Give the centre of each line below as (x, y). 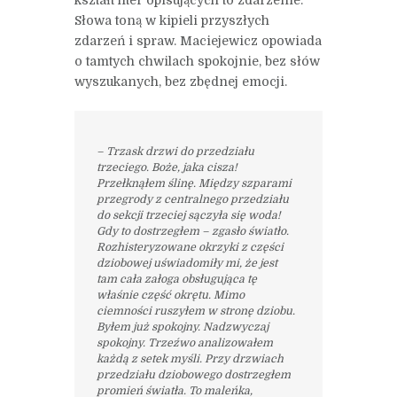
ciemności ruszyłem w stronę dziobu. (195, 311)
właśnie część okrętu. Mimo (170, 296)
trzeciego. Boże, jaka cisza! (166, 168)
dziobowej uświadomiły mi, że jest (187, 264)
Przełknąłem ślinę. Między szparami (194, 184)
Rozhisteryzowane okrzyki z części (190, 248)
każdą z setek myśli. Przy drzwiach (190, 359)
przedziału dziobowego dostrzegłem (193, 375)
